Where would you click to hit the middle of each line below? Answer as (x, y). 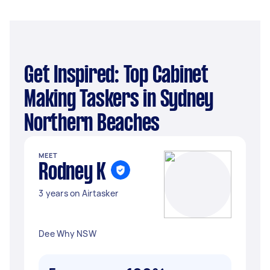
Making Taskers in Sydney (119, 100)
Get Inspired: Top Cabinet (29, 76)
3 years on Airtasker (78, 193)
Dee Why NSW (67, 234)
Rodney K (72, 173)
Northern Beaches (92, 124)
